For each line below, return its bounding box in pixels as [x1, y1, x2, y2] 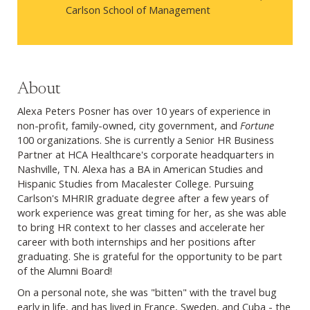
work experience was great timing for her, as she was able [17, 205, 286, 219]
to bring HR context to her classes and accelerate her [17, 219, 265, 234]
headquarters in [201, 147, 274, 161]
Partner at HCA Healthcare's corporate [17, 147, 201, 161]
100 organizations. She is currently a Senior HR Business [17, 132, 274, 147]
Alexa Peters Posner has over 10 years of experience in [17, 103, 271, 118]
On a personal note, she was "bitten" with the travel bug [17, 284, 277, 299]
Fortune [240, 118, 274, 132]
